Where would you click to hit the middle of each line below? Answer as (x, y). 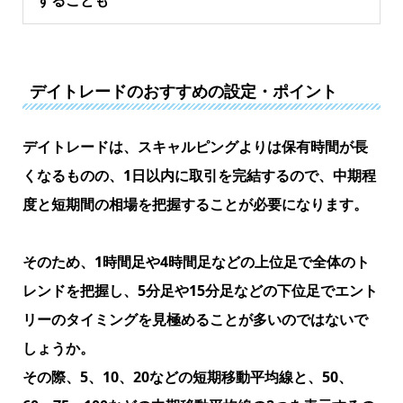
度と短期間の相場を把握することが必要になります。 (195, 204)
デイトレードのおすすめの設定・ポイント (183, 91)
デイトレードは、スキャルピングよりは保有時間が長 (195, 146)
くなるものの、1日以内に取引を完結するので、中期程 (199, 175)
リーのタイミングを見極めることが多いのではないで (195, 319)
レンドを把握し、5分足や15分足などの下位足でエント (200, 290)
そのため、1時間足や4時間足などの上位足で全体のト (196, 261)
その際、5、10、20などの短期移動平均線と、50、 (187, 376)
